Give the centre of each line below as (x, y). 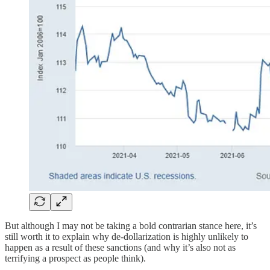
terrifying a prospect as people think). (75, 258)
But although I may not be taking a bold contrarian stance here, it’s (131, 225)
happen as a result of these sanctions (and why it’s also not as (120, 247)
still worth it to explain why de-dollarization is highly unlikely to (127, 236)
